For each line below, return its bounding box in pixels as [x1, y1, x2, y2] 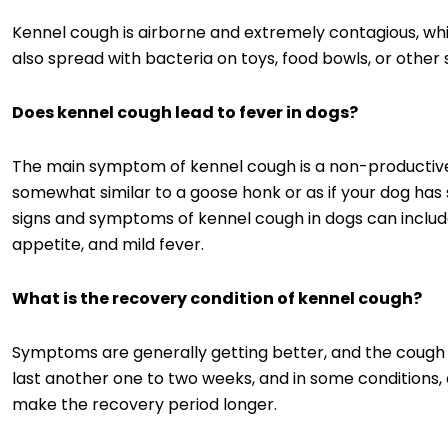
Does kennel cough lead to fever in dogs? [12, 100, 358, 124]
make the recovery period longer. [12, 392, 277, 416]
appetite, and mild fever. [12, 232, 204, 256]
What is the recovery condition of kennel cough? [12, 286, 422, 310]
